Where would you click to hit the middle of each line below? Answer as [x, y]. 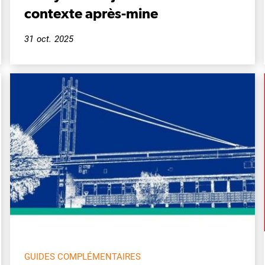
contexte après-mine [91, 13]
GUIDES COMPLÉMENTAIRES [83, 257]
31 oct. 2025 [49, 39]
